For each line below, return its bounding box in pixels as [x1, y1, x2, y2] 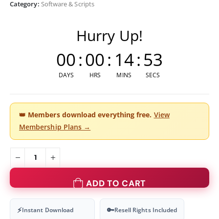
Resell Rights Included [114, 206, 177, 215]
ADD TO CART [86, 178, 146, 189]
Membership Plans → [19, 123, 91, 132]
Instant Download [22, 206, 74, 215]
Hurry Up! [76, 25, 143, 45]
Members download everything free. [28, 110, 152, 120]
